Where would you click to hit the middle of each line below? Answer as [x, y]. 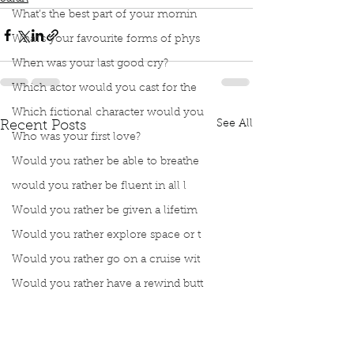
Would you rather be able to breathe [105, 162]
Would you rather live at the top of [102, 309]
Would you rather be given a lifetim [105, 211]
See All [235, 124]
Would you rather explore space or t [106, 235]
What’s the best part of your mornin [104, 15]
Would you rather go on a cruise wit [106, 260]
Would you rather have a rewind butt [107, 284]
